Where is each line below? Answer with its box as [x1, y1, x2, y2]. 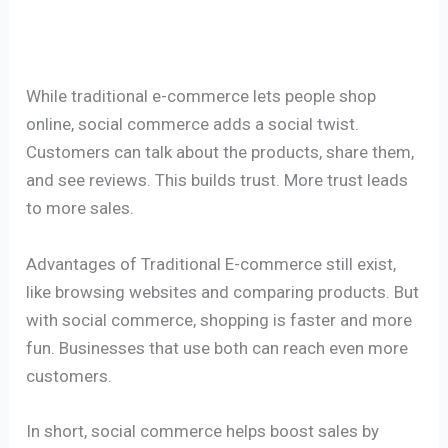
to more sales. [26, 198, 135, 219]
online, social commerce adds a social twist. [26, 114, 360, 135]
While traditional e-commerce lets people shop [26, 86, 377, 107]
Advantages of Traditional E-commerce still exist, [26, 253, 397, 274]
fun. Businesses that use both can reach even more [26, 337, 409, 358]
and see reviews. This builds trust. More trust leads [26, 170, 409, 191]
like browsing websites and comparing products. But [26, 281, 420, 302]
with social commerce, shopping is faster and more [26, 309, 413, 330]
